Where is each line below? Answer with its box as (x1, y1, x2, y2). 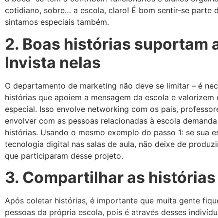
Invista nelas (5, 53, 101, 72)
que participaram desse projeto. (5, 150, 123, 161)
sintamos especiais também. (5, 17, 109, 27)
